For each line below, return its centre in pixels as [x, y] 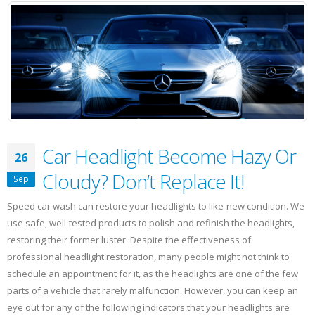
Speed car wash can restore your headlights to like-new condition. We [156, 206]
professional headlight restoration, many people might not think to [148, 257]
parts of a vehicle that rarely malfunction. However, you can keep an [153, 291]
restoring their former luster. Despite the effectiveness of [129, 240]
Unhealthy [98, 28]
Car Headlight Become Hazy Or [169, 156]
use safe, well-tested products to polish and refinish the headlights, [151, 223]
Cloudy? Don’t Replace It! [143, 182]
